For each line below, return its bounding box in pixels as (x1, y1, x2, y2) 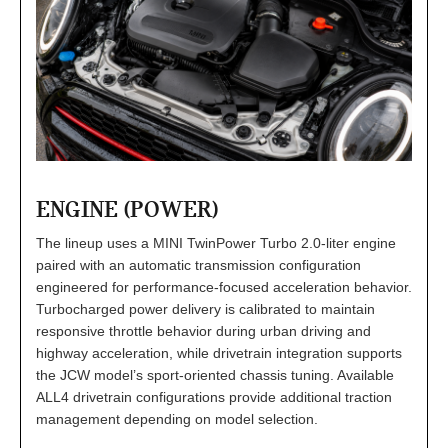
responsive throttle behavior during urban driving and (36, 322, 371, 339)
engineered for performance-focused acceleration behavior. (36, 278, 412, 295)
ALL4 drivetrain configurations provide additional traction (36, 388, 392, 405)
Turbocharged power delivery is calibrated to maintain (36, 300, 375, 317)
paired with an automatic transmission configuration (36, 256, 361, 273)
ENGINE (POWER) (36, 194, 218, 223)
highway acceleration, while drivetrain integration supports (36, 344, 402, 361)
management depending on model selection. (36, 410, 318, 427)
